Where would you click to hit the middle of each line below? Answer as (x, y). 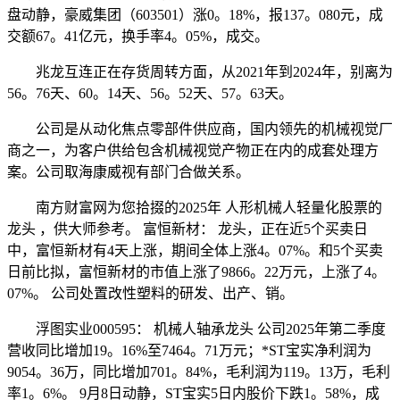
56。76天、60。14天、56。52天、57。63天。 (150, 93)
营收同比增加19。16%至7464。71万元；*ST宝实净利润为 (189, 350)
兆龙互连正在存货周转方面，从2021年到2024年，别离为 (200, 71)
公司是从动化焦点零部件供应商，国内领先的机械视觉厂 (200, 129)
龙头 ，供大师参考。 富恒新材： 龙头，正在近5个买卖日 (187, 229)
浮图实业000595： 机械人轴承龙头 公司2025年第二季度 (196, 329)
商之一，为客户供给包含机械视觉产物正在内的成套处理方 (193, 150)
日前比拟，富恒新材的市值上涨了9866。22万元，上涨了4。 (196, 271)
